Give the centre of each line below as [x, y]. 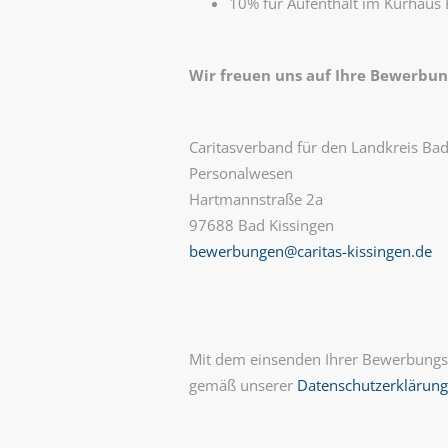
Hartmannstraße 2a [255, 199]
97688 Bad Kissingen [261, 225]
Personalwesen [240, 173]
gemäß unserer [242, 385]
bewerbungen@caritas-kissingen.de [310, 251]
